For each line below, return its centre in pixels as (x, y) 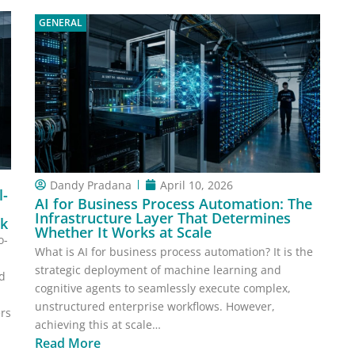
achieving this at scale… (98, 325)
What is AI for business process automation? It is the (174, 252)
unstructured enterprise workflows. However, (155, 307)
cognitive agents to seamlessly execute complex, (163, 288)
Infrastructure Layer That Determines (163, 218)
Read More (68, 344)
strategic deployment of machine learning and (158, 270)
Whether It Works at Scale (123, 233)
